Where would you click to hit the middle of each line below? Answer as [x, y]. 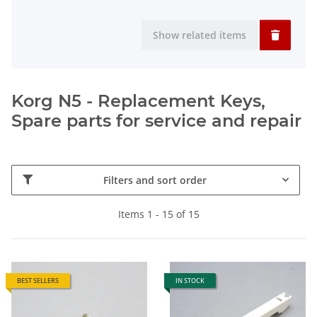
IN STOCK [190, 280]
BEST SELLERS [38, 280]
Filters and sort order [155, 180]
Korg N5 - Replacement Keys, [138, 100]
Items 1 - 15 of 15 [158, 214]
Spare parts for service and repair [156, 120]
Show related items [200, 35]
